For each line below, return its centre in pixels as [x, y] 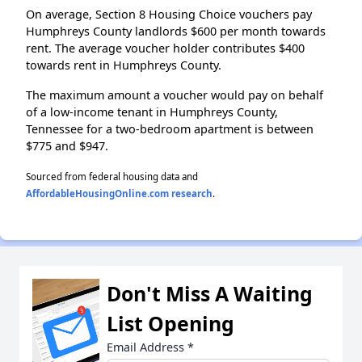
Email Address [147, 347]
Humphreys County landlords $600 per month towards [176, 31]
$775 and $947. [67, 145]
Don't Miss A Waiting [210, 293]
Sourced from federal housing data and [112, 176]
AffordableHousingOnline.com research [119, 193]
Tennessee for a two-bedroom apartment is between [170, 128]
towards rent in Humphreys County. [124, 65]
